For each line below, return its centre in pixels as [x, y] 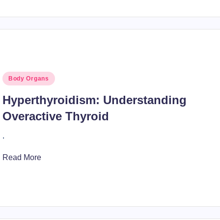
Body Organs [28, 79]
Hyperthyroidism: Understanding [94, 100]
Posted [14, 77]
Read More [22, 157]
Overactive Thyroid [55, 116]
